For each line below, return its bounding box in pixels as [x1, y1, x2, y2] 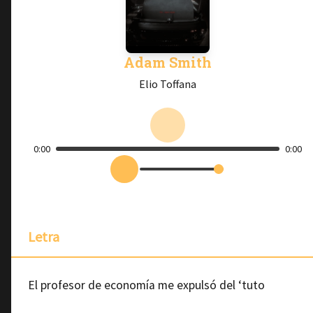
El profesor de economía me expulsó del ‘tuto [28, 277, 265, 293]
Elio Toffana [139, 77, 196, 91]
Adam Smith [124, 53, 212, 71]
